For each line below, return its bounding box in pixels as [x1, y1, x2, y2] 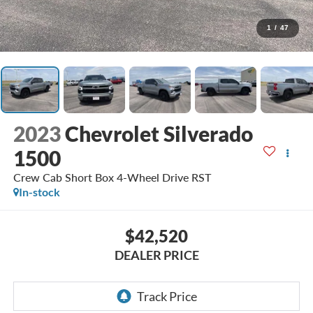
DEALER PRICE [114, 247, 199, 263]
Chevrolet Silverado [64, 121, 253, 147]
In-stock [18, 185, 60, 199]
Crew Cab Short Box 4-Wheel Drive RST [13, 170, 211, 184]
